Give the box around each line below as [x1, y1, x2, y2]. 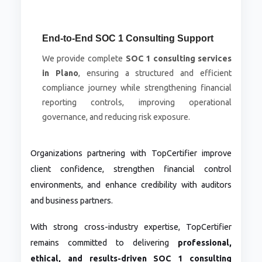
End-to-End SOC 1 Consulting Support [42, 33, 213, 44]
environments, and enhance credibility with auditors [30, 180, 232, 190]
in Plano [42, 68, 78, 78]
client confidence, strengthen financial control [30, 164, 232, 174]
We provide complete [42, 54, 126, 64]
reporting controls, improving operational [42, 98, 232, 108]
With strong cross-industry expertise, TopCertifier [30, 222, 232, 232]
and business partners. [30, 196, 113, 206]
